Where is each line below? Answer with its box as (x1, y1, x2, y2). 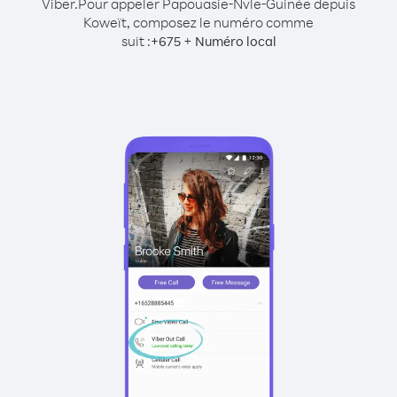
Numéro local (194, 33, 276, 50)
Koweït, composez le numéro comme (83, 13, 314, 31)
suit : (121, 32, 151, 50)
